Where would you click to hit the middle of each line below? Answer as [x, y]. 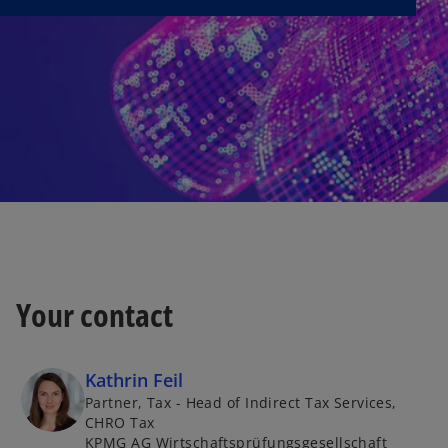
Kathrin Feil [134, 380]
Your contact [94, 314]
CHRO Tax [120, 423]
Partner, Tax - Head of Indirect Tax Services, [241, 403]
